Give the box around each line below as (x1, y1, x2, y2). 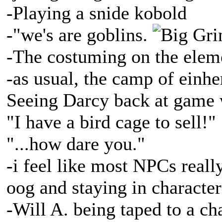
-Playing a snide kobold (6, 2, 197, 23)
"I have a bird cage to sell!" (6, 111, 216, 132)
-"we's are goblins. (6, 24, 153, 45)
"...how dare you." (6, 133, 150, 154)
